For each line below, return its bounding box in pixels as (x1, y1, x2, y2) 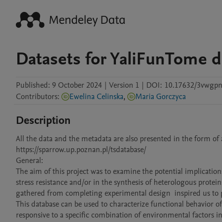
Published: (16, 80, 50, 91)
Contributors (16, 91, 57, 102)
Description (16, 113, 71, 128)
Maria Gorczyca (135, 91, 186, 102)
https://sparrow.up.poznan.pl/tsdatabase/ (16, 144, 146, 155)
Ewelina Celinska (69, 91, 123, 102)
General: (16, 155, 43, 166)
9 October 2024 (52, 80, 102, 91)
